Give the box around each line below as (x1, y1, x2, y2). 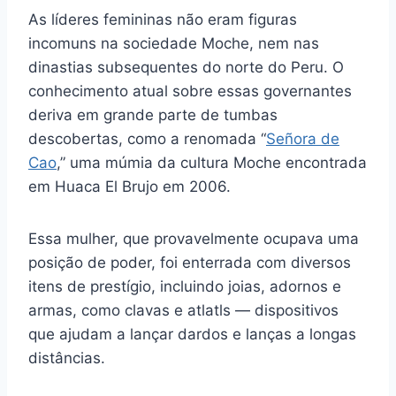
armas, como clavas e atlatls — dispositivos (28, 301, 339, 319)
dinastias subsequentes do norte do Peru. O (28, 57, 344, 76)
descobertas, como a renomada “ (28, 129, 266, 148)
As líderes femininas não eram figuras (28, 10, 297, 28)
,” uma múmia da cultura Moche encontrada (57, 153, 367, 171)
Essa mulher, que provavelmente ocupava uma (28, 229, 359, 247)
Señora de (266, 129, 339, 148)
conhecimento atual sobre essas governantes (28, 81, 352, 100)
